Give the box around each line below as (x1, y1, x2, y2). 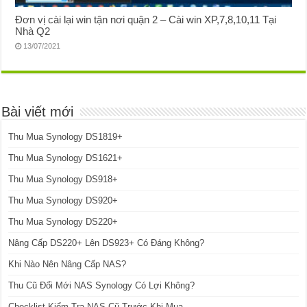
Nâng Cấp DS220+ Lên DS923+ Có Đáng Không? (8, 238, 205, 249)
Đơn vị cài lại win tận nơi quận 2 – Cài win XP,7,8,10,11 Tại (15, 14, 277, 26)
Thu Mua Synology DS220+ (8, 217, 119, 228)
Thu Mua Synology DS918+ (8, 174, 119, 185)
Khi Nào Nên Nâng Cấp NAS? (8, 259, 127, 270)
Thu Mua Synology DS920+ (8, 195, 119, 206)
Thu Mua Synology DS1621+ (8, 153, 123, 164)
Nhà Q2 (15, 25, 51, 38)
